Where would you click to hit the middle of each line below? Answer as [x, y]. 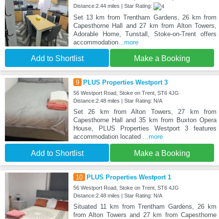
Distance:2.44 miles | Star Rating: [113, 6]
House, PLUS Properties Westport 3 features [145, 129]
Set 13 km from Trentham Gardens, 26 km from [145, 18]
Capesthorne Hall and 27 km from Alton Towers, [145, 26]
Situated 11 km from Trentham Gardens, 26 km [145, 207]
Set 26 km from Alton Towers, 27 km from [145, 112]
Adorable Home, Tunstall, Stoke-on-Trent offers [145, 34]
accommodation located [108, 137]
